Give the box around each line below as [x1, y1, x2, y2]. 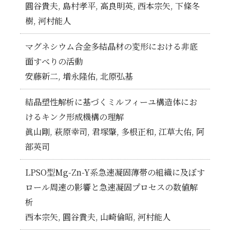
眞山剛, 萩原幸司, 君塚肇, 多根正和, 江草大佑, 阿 [25, 125, 204, 138]
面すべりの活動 [25, 55, 83, 67]
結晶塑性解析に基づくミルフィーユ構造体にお [25, 95, 197, 108]
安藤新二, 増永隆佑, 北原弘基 [25, 70, 133, 82]
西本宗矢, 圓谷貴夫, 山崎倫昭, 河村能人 [25, 210, 170, 223]
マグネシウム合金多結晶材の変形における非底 [25, 40, 198, 52]
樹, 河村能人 [25, 14, 71, 27]
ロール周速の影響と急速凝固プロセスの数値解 [25, 181, 198, 193]
